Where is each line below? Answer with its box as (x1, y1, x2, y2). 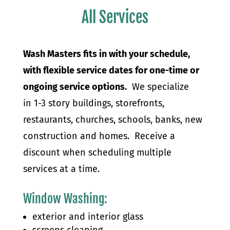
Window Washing (23, 190, 104, 206)
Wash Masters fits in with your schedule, (23, 48, 190, 60)
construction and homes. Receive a (23, 130, 175, 142)
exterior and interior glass (32, 210, 143, 222)
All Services (81, 7, 148, 27)
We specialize (126, 81, 189, 92)
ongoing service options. (23, 81, 127, 92)
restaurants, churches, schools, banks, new (23, 113, 202, 125)
